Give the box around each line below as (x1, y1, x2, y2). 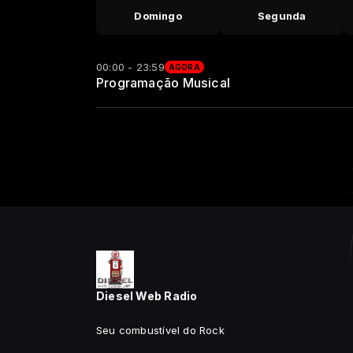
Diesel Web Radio (96, 289, 198, 303)
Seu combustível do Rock (96, 324, 225, 336)
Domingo (134, 9, 182, 22)
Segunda (257, 9, 307, 22)
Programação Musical (96, 75, 230, 91)
